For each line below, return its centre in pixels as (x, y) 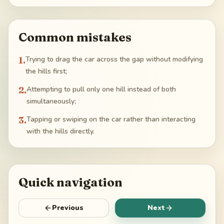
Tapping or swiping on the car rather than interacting (111, 119)
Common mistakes (75, 37)
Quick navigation (70, 182)
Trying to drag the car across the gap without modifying (114, 59)
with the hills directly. (60, 131)
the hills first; (46, 71)
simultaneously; (51, 101)
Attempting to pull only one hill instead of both (101, 89)
